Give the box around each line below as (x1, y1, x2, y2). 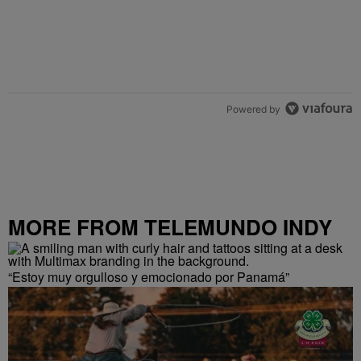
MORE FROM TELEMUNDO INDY (8, 212, 332, 242)
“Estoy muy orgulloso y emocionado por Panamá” (8, 268, 289, 286)
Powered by (226, 102, 281, 115)
